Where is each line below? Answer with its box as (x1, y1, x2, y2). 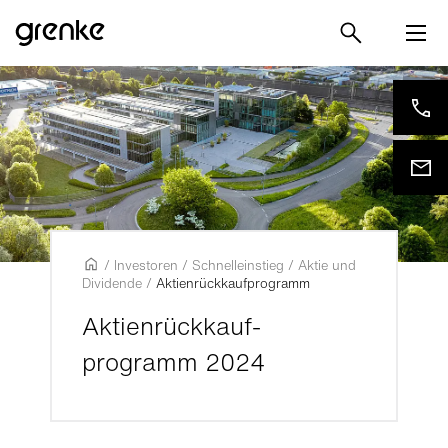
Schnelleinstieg (192, 256, 285, 275)
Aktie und (298, 256, 357, 275)
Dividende (82, 274, 143, 293)
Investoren (114, 256, 179, 275)
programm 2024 (82, 344, 266, 380)
